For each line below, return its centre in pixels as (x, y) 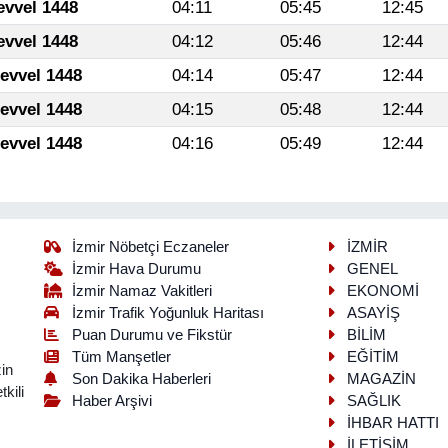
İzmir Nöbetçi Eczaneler (151, 247)
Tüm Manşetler (122, 357)
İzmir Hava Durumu (137, 269)
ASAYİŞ (373, 313)
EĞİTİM (372, 357)
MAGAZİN (381, 379)
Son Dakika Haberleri (142, 379)
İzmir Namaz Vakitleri (142, 291)
